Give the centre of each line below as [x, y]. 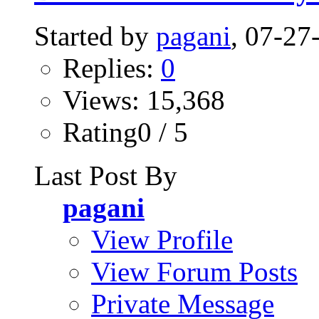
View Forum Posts [194, 272]
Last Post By [106, 176]
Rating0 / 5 [125, 132]
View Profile [162, 240]
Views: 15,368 [144, 100]
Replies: [112, 68]
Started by [95, 36]
